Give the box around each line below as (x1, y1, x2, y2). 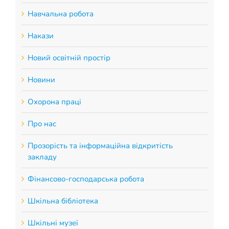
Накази (27, 30, 54, 41)
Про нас (27, 118, 56, 129)
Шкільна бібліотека (27, 195, 98, 206)
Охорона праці (27, 96, 81, 107)
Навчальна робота (27, 8, 94, 19)
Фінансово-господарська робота (27, 173, 144, 184)
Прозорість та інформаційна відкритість (27, 140, 173, 151)
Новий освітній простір (27, 52, 110, 63)
